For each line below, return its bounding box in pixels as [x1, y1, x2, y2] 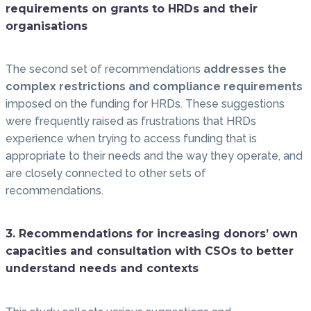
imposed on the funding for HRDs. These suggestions [6, 97, 285, 111]
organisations [6, 19, 87, 33]
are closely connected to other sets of [6, 167, 206, 180]
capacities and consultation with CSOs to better [6, 244, 294, 258]
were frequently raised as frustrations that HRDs [6, 115, 256, 128]
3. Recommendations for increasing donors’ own [6, 227, 298, 241]
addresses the [203, 62, 287, 76]
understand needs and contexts [6, 262, 199, 276]
